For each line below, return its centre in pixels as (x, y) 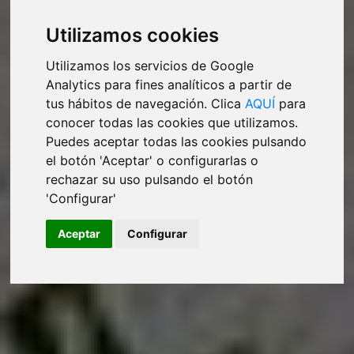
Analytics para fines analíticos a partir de (169, 84)
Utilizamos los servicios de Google (150, 65)
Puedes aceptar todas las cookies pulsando (177, 141)
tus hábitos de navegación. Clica (146, 103)
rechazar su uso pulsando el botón (150, 179)
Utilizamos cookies (133, 36)
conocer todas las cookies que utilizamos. (172, 122)
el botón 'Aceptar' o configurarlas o (153, 160)
